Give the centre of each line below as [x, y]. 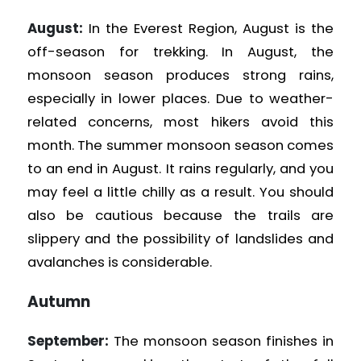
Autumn [58, 301]
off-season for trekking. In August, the [180, 52]
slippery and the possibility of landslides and [180, 239]
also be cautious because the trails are [180, 216]
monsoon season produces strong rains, [180, 76]
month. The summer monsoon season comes [180, 146]
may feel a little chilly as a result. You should [180, 193]
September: [68, 342]
